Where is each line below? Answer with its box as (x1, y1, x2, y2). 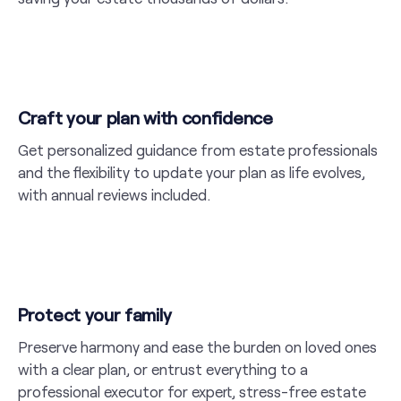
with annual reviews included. (18, 185, 210, 204)
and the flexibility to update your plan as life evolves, (18, 163, 365, 182)
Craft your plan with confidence (18, 107, 273, 129)
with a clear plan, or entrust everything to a (18, 360, 308, 379)
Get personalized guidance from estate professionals (18, 141, 378, 159)
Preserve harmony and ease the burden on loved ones (18, 337, 377, 356)
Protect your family (18, 303, 172, 326)
